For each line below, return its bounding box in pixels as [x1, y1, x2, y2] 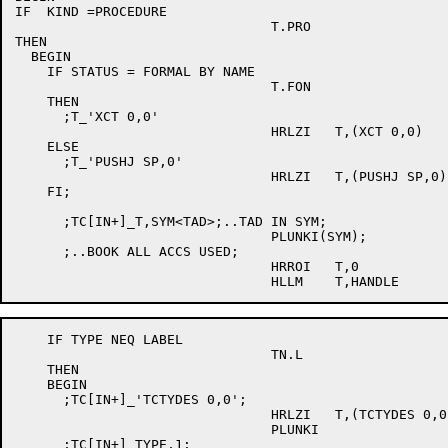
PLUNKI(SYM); [15, 229, 271, 244]
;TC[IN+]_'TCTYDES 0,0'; [15, 392, 247, 407]
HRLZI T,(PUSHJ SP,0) [15, 169, 271, 184]
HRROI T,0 [15, 259, 271, 274]
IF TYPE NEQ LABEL [15, 332, 183, 347]
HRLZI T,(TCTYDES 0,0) [15, 407, 271, 422]
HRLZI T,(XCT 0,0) [15, 124, 271, 139]
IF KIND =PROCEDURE [15, 4, 167, 19]
